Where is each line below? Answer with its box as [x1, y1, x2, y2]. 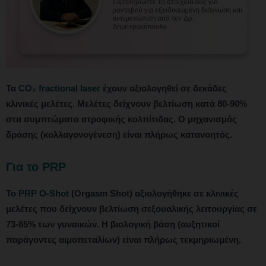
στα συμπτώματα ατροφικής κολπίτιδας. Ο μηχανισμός [6, 113, 237, 124]
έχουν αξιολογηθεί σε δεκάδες [100, 83, 227, 93]
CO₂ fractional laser [18, 83, 100, 93]
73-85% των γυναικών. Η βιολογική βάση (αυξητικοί [6, 218, 220, 229]
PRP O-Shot [18, 188, 69, 198]
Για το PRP [6, 160, 66, 173]
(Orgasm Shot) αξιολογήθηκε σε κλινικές [69, 188, 239, 198]
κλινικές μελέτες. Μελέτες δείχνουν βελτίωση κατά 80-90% [6, 98, 247, 109]
